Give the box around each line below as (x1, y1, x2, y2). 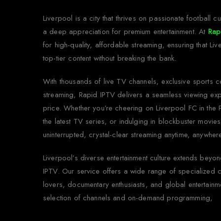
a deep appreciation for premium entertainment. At (43, 26, 208, 37)
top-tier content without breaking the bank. (43, 52, 177, 64)
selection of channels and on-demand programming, (43, 192, 213, 203)
